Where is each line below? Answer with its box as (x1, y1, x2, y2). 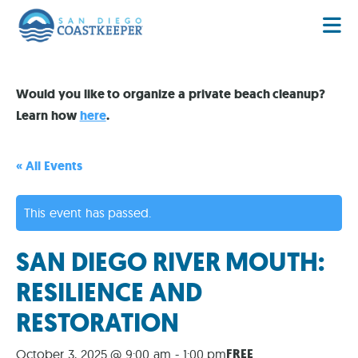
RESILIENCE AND (16, 275, 202, 311)
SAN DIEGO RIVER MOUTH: (16, 245, 325, 280)
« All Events (16, 157, 82, 175)
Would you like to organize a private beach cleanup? (16, 86, 326, 103)
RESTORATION (16, 305, 179, 341)
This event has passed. (24, 205, 152, 221)
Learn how (16, 107, 80, 125)
